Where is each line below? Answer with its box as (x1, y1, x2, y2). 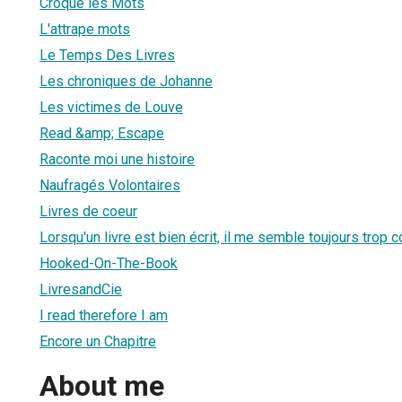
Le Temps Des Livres (39, 46, 175, 64)
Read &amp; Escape (39, 124, 164, 142)
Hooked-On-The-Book (39, 254, 178, 272)
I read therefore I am (39, 306, 168, 324)
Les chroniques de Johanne (39, 72, 213, 90)
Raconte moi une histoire (39, 150, 195, 168)
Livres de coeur (39, 202, 137, 220)
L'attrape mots (39, 20, 130, 38)
